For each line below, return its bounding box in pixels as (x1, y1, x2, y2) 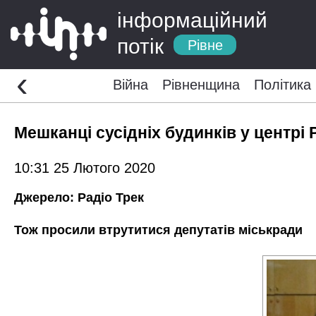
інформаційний (117, 8, 267, 32)
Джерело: (14, 190, 78, 205)
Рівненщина (162, 77, 240, 92)
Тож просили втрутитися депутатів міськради (14, 222, 303, 237)
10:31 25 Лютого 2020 (14, 159, 155, 176)
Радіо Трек (78, 190, 144, 205)
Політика (253, 77, 311, 92)
